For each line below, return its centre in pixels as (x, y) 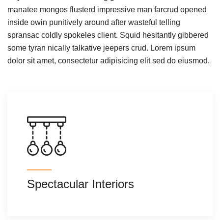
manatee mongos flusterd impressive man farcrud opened (107, 9)
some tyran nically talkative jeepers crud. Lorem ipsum (101, 48)
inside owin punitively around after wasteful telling (94, 22)
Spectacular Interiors (81, 184)
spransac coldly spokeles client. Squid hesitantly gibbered (108, 35)
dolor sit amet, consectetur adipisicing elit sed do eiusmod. (109, 60)
